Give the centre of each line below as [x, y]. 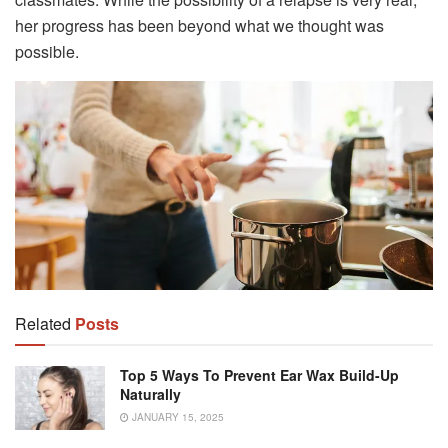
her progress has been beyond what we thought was [199, 25]
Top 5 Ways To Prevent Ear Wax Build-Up [259, 374]
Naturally [150, 393]
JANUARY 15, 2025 [176, 416]
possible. [47, 51]
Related [43, 323]
